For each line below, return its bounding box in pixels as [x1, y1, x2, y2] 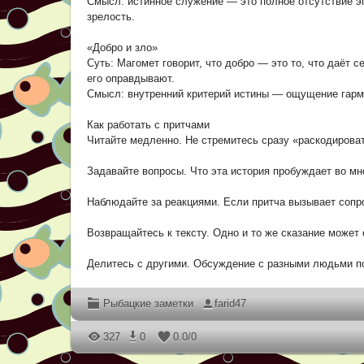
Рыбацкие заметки [103, 297, 193, 310]
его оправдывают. [87, 72, 175, 84]
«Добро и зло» [87, 41, 158, 54]
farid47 [214, 297, 246, 310]
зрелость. [87, 11, 135, 23]
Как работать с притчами [87, 119, 210, 131]
